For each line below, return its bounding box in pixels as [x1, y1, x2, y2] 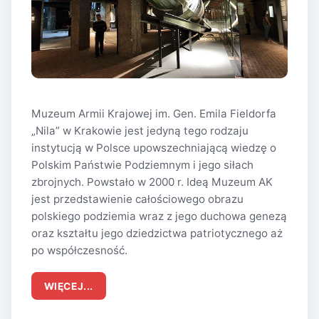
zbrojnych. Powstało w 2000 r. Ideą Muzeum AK [31, 175, 273, 189]
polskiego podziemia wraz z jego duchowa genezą [31, 209, 287, 224]
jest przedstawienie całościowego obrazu [31, 192, 244, 206]
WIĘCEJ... [43, 280, 93, 292]
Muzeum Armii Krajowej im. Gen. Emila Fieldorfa [31, 107, 276, 121]
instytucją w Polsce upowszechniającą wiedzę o [31, 141, 276, 155]
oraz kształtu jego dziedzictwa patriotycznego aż [31, 226, 283, 241]
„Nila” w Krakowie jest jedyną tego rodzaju [31, 124, 249, 138]
